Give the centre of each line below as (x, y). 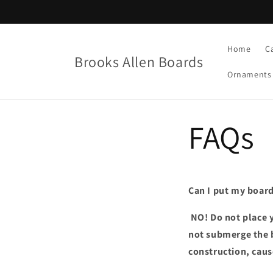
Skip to (33, 8)
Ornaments (249, 74)
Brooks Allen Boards (139, 62)
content (34, 19)
